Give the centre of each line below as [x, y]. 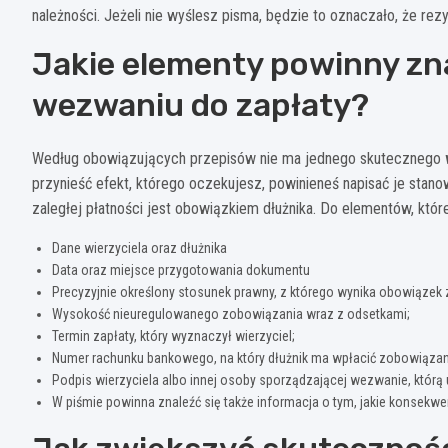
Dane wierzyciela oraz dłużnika [139, 247]
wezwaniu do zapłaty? [200, 104]
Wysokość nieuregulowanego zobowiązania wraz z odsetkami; [231, 313]
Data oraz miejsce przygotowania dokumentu [181, 269]
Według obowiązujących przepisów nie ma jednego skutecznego [238, 158]
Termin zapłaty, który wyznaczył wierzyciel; [173, 335]
